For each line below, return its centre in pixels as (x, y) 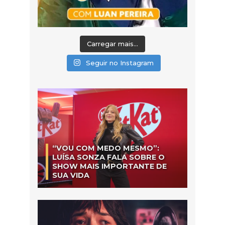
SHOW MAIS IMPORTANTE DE (109, 166)
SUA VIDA (71, 176)
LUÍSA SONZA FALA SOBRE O (108, 157)
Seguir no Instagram (120, 63)
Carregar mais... (113, 43)
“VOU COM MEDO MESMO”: (106, 148)
